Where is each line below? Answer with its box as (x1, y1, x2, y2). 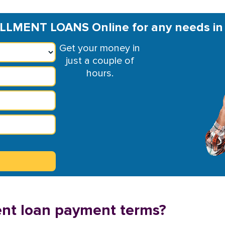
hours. (86, 67, 114, 79)
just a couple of (65, 55, 134, 67)
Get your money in (59, 42, 141, 54)
